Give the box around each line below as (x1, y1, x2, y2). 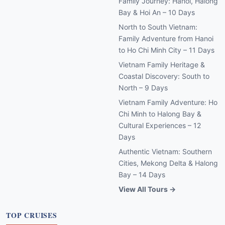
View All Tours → (119, 185, 176, 194)
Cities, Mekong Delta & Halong (119, 159, 218, 168)
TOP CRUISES (6, 210, 57, 221)
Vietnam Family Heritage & (119, 60, 205, 69)
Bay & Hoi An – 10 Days (119, 8, 195, 17)
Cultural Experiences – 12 (119, 121, 201, 130)
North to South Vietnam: (119, 23, 197, 32)
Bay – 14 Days (119, 170, 165, 179)
